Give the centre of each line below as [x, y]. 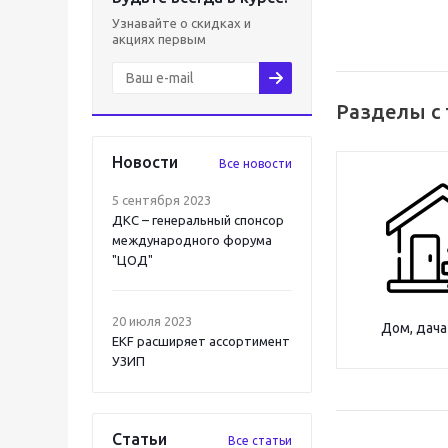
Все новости [255, 163]
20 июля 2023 [152, 321]
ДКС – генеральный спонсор [198, 220]
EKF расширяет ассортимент [201, 341]
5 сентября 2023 [161, 200]
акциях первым [159, 39]
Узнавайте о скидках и [181, 23]
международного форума [192, 240]
